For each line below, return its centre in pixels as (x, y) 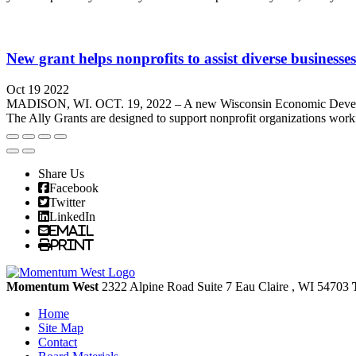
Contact (58, 342)
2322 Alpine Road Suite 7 (168, 286)
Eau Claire (262, 286)
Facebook (74, 188)
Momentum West (54, 286)
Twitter (67, 202)
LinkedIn (72, 216)
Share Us (61, 174)
